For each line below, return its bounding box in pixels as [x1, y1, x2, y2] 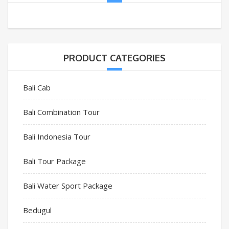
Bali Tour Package [23, 155, 86, 166]
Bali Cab [23, 82, 51, 93]
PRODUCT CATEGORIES [63, 52, 166, 63]
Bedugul [23, 204, 52, 215]
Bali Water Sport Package [23, 180, 112, 191]
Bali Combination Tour [23, 106, 100, 117]
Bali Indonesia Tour [23, 131, 90, 142]
